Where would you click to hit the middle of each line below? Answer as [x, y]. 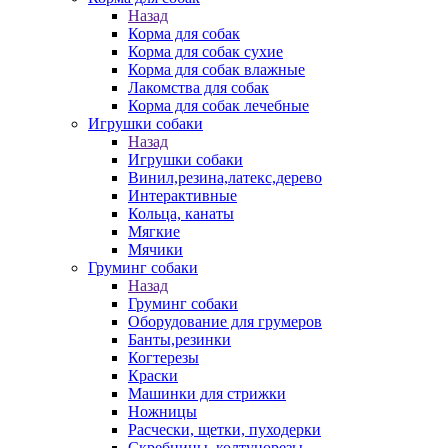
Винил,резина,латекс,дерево [225, 177]
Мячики [155, 249]
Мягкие [154, 231]
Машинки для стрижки [207, 393]
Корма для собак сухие [205, 51]
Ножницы [162, 411]
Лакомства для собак [198, 87]
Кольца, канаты [181, 213]
